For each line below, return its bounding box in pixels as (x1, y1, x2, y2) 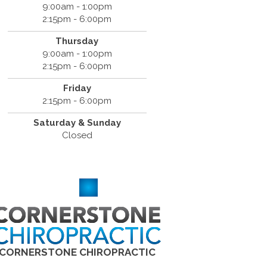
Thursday (55, 35, 99, 46)
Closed (61, 129, 92, 141)
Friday (63, 82, 91, 94)
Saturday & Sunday (33, 117, 121, 128)
